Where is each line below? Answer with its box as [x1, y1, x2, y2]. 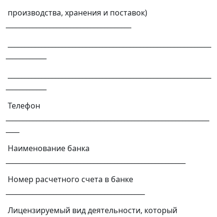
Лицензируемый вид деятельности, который [6, 205, 177, 216]
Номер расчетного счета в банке [6, 174, 133, 185]
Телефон [6, 100, 40, 111]
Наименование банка [6, 143, 90, 154]
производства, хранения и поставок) [6, 7, 147, 18]
